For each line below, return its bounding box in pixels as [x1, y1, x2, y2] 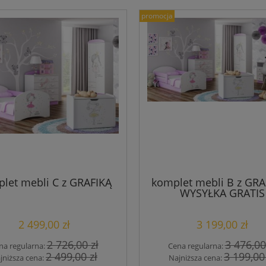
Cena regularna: [167, 240, 225, 251]
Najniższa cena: [169, 252, 224, 263]
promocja [141, 11, 173, 21]
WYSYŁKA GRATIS [179, 186, 265, 201]
